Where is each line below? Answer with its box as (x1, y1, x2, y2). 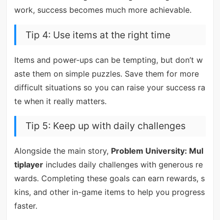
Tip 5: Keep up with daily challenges (25, 120, 186, 132)
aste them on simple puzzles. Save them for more (14, 68, 199, 79)
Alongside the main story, (14, 146, 111, 156)
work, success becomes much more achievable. (14, 5, 192, 15)
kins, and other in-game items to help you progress (14, 187, 205, 197)
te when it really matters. (14, 96, 107, 106)
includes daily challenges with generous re (43, 160, 203, 170)
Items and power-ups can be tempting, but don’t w (14, 55, 203, 65)
